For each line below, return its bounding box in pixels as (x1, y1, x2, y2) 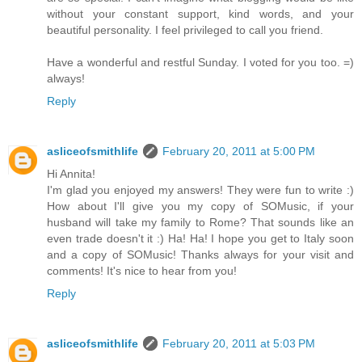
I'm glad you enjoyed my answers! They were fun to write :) (47, 183, 354, 197)
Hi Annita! (47, 167, 95, 181)
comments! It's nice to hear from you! (47, 264, 237, 278)
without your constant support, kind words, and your (47, 7, 354, 21)
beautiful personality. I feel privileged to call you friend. (47, 23, 323, 37)
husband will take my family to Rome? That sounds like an (47, 216, 354, 229)
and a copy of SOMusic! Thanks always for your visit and (47, 248, 354, 262)
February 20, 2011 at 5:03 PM (162, 337, 315, 351)
